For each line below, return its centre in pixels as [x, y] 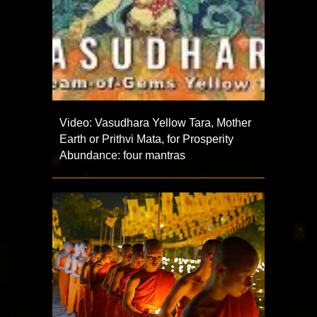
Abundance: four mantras [122, 156]
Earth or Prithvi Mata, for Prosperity [146, 139]
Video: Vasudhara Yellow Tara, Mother [155, 123]
